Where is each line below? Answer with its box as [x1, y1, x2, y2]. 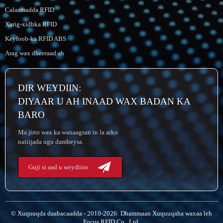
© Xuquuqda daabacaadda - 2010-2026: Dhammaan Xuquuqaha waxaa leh [11, 210, 212, 218]
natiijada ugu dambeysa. [18, 138, 84, 146]
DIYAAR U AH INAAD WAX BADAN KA [18, 96, 190, 107]
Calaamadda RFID [5, 6, 54, 14]
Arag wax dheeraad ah [5, 49, 64, 57]
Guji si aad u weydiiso [28, 163, 88, 171]
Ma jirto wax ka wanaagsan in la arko [18, 128, 118, 136]
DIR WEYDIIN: [18, 83, 81, 94]
